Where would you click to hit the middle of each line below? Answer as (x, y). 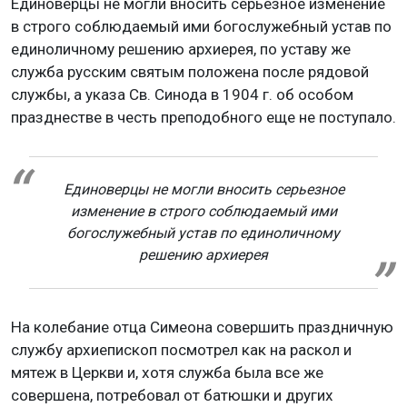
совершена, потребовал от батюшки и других (172, 396)
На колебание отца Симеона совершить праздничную (202, 328)
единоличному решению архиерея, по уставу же (181, 50)
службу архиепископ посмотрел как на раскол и (181, 350)
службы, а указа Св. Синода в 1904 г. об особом (182, 95)
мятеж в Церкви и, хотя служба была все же (167, 373)
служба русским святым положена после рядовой (190, 72)
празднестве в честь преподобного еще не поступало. (203, 118)
